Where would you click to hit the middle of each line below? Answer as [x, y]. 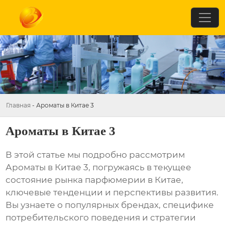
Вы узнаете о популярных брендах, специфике [110, 205]
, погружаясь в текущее [140, 167]
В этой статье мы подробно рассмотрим [95, 155]
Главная [18, 105]
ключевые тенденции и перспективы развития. [112, 193]
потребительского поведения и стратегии [101, 218]
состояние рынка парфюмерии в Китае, [95, 180]
